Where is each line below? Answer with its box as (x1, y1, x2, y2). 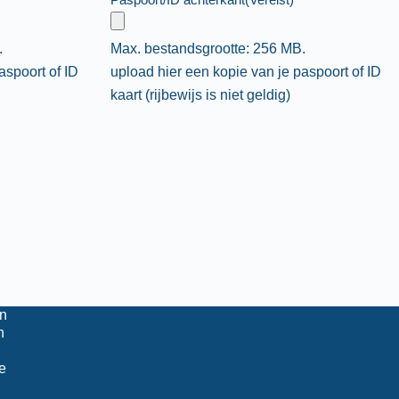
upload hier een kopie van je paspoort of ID (110, 64, 381, 79)
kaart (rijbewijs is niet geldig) (110, 87, 290, 102)
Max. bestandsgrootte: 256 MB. (110, 41, 305, 56)
